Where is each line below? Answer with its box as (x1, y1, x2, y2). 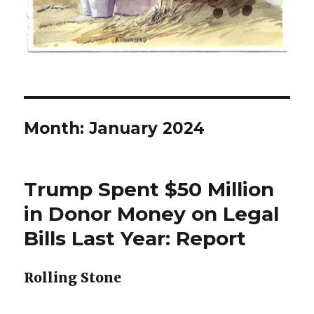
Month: (24, 118, 90, 138)
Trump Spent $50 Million (24, 177, 275, 201)
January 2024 (89, 118, 205, 138)
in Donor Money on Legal (24, 202, 280, 226)
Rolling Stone (24, 269, 122, 286)
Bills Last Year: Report (24, 226, 247, 250)
